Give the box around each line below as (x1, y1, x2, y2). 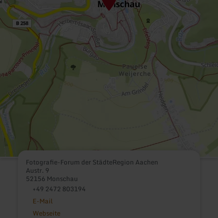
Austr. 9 (26, 165, 50, 176)
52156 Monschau (26, 173, 78, 184)
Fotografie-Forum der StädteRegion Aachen (26, 157, 159, 168)
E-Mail (32, 196, 53, 207)
